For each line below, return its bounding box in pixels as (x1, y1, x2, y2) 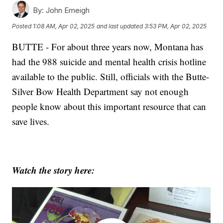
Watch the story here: (12, 163, 95, 177)
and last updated (97, 22, 143, 30)
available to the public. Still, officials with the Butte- (12, 70, 210, 83)
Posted (12, 22, 33, 30)
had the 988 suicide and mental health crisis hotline (12, 55, 207, 68)
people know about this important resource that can (12, 100, 207, 113)
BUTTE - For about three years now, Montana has (12, 40, 204, 53)
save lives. (12, 115, 50, 128)
